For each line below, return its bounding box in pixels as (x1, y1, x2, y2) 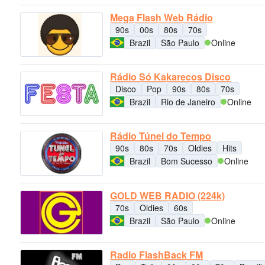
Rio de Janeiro (161, 95, 215, 108)
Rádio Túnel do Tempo (110, 129, 211, 143)
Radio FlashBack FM (110, 247, 203, 261)
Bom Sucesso (161, 155, 212, 167)
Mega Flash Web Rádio (110, 10, 213, 24)
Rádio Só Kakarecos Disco (110, 69, 231, 83)
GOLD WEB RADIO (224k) (110, 188, 225, 202)
